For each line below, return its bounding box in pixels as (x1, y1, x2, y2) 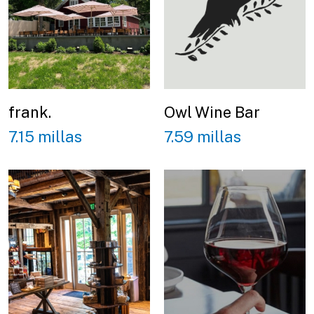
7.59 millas (164, 127, 241, 146)
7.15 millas (8, 127, 82, 146)
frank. (8, 103, 51, 122)
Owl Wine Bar (164, 103, 260, 122)
